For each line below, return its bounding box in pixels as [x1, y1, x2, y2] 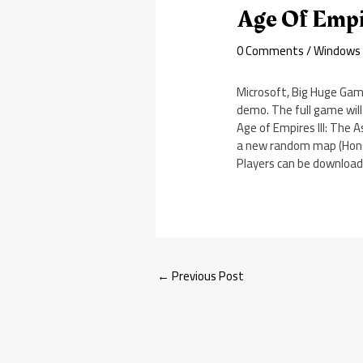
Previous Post [169, 264, 244, 288]
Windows [314, 39, 361, 63]
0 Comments [237, 39, 305, 63]
